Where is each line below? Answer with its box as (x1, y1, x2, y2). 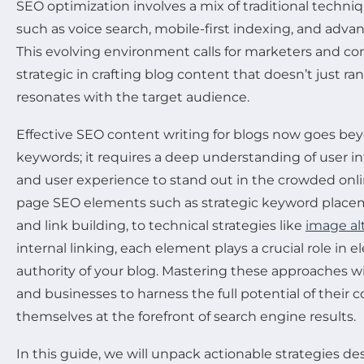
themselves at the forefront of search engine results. (16, 309, 356, 325)
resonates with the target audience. (16, 89, 249, 106)
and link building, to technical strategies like (16, 218, 305, 234)
